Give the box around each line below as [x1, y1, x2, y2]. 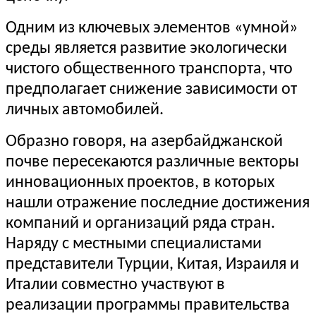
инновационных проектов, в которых [6, 174, 274, 192]
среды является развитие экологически [6, 40, 287, 58]
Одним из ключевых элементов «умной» [6, 20, 298, 37]
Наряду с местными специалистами [6, 236, 262, 253]
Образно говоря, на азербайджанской [6, 133, 283, 151]
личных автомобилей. [6, 102, 164, 119]
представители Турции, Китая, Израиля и [6, 256, 299, 274]
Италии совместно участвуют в [6, 276, 225, 294]
